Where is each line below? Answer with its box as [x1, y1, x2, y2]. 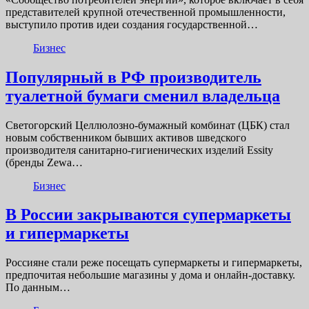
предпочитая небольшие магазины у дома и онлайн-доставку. [6, 269, 295, 281]
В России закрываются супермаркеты [6, 206, 291, 224]
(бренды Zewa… [6, 156, 83, 168]
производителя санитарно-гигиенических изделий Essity [6, 143, 273, 156]
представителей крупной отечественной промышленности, [6, 6, 286, 18]
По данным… [6, 281, 70, 294]
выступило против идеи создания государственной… [6, 18, 258, 30]
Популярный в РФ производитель [6, 68, 261, 86]
